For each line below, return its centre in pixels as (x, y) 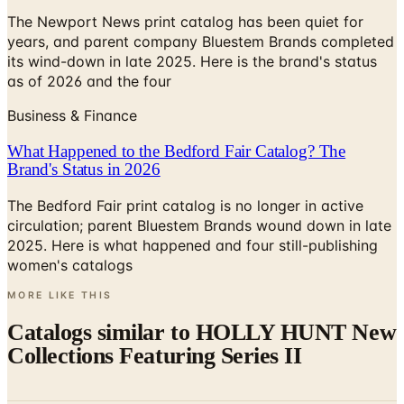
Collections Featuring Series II (155, 356)
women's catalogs (70, 265)
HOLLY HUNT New (296, 333)
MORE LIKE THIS (60, 295)
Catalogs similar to (101, 333)
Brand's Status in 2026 (84, 169)
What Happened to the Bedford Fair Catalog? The (177, 151)
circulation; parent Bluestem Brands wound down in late (199, 225)
